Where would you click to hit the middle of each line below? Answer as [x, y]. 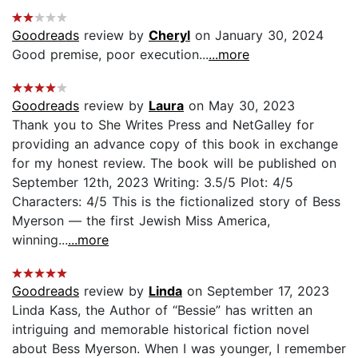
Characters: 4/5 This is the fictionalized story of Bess [176, 201]
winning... [40, 239]
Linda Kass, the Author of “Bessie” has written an [162, 310]
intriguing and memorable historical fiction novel [161, 329]
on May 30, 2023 [239, 105]
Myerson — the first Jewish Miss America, [141, 220]
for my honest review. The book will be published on [174, 163]
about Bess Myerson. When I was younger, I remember [179, 348]
